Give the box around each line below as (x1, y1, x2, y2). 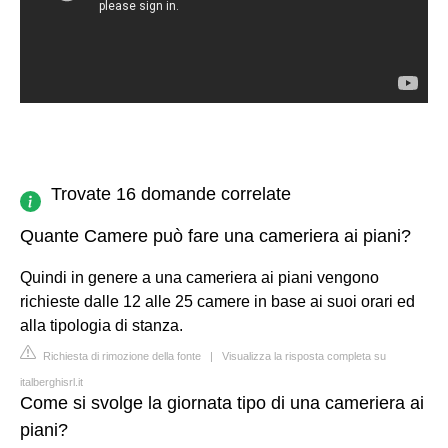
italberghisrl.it (20, 375, 83, 388)
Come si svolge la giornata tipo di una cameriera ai (20, 392, 424, 413)
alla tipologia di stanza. (20, 316, 183, 334)
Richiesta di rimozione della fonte (40, 349, 201, 362)
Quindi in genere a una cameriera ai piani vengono (20, 268, 379, 286)
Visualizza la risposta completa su (222, 349, 386, 362)
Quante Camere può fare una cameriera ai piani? (20, 225, 411, 246)
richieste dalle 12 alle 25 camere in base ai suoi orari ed (20, 292, 415, 310)
